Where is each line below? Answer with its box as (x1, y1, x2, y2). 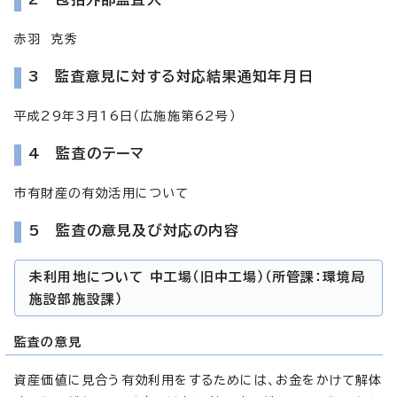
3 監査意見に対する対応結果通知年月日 (28, 68, 314, 83)
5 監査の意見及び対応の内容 (28, 222, 239, 237)
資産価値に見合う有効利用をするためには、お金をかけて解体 (14, 373, 383, 386)
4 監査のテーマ (28, 145, 145, 160)
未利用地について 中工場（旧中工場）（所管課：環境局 (29, 269, 366, 284)
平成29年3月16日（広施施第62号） (14, 109, 237, 122)
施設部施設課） (29, 292, 123, 306)
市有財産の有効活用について (14, 186, 190, 199)
